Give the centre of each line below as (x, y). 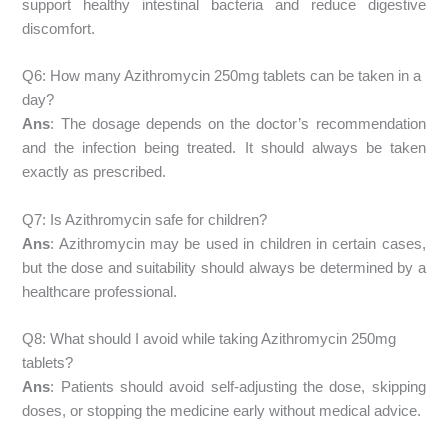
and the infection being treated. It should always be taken (224, 148)
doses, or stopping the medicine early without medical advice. (222, 411)
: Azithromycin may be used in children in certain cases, (238, 243)
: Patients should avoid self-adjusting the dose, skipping (238, 387)
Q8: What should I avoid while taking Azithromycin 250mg (209, 339)
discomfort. (59, 29)
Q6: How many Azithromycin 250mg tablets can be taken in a (222, 76)
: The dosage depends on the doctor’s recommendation (238, 124)
